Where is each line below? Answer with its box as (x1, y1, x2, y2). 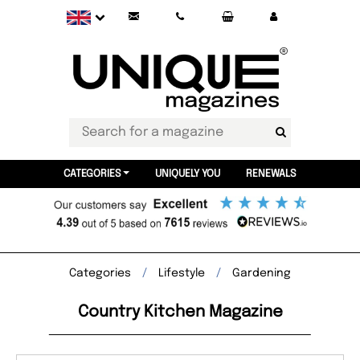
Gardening (232, 268, 291, 279)
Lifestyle (158, 268, 205, 279)
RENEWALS (245, 169, 297, 179)
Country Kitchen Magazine (77, 304, 283, 321)
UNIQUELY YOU (154, 169, 220, 179)
